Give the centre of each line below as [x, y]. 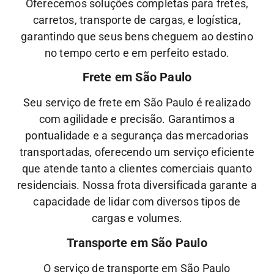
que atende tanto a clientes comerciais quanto [137, 169]
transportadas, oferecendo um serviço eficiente [137, 152]
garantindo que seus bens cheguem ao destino [137, 36]
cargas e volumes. [137, 218]
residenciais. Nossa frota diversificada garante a [137, 185]
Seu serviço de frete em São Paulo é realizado [137, 103]
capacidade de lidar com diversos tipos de [137, 202]
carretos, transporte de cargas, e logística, [137, 20]
